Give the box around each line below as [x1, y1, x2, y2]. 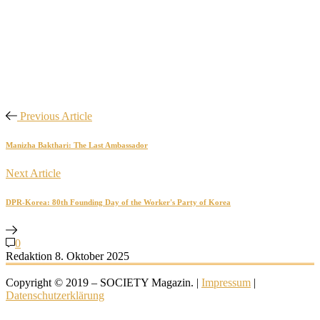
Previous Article [19, 109, 92, 122]
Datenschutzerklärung [6, 289, 104, 301]
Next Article [6, 166, 61, 179]
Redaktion [6, 249, 52, 262]
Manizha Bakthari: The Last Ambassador [6, 140, 148, 149]
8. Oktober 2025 [55, 249, 129, 262]
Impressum [201, 276, 251, 289]
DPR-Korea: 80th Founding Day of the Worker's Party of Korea [6, 197, 231, 206]
